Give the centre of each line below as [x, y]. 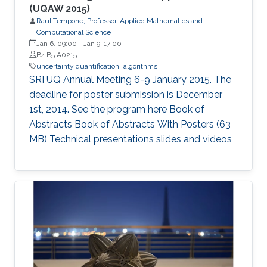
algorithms [140, 66]
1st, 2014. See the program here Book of [117, 109]
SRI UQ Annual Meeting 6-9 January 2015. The [130, 79]
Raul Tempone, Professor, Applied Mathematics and [119, 21]
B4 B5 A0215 [57, 55]
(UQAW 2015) [60, 8]
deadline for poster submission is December [126, 94]
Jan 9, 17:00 [103, 43]
